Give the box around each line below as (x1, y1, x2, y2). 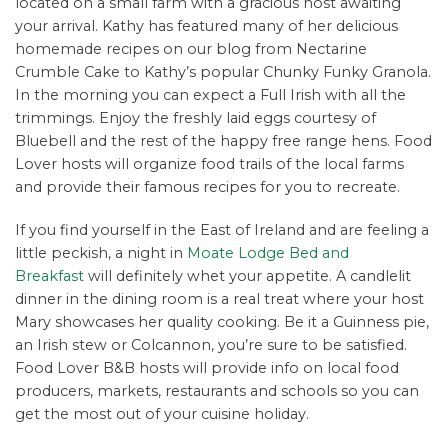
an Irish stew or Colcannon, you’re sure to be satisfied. (15, 336, 407, 355)
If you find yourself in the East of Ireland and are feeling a (15, 221, 429, 240)
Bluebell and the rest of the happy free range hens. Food (15, 132, 432, 151)
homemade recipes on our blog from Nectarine (15, 40, 367, 59)
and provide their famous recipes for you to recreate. (15, 178, 400, 197)
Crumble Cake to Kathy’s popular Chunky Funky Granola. (15, 63, 431, 82)
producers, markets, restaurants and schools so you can (15, 382, 419, 401)
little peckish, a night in (15, 244, 187, 263)
